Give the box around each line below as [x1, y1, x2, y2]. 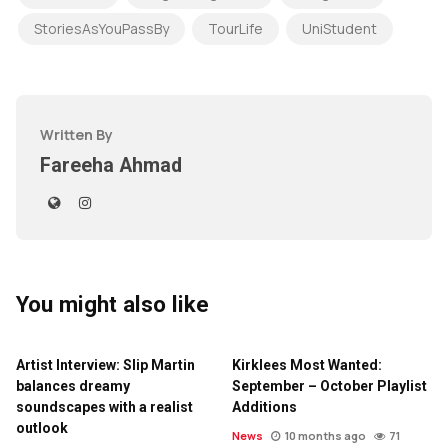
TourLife [208, 19, 263, 39]
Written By [40, 125, 113, 145]
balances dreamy [16, 378, 130, 395]
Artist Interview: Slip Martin [16, 357, 195, 374]
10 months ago [285, 428, 366, 444]
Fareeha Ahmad [40, 154, 182, 178]
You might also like [16, 291, 209, 318]
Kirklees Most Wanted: [232, 357, 382, 374]
